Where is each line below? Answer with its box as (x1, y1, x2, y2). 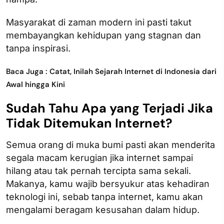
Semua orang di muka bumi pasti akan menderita (6, 139, 215, 150)
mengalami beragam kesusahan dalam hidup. (6, 204, 199, 215)
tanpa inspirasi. (6, 42, 73, 53)
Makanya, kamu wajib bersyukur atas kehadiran (6, 178, 209, 189)
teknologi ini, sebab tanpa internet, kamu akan (6, 191, 203, 202)
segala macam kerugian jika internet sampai (6, 152, 193, 163)
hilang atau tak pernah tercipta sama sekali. (6, 165, 191, 176)
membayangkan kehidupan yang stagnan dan (6, 29, 201, 40)
